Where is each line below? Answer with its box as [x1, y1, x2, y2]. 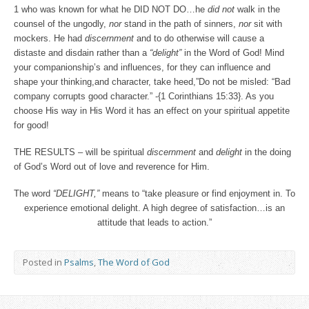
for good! [14, 120, 52, 131]
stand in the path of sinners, [121, 19, 239, 30]
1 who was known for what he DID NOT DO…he [14, 4, 208, 15]
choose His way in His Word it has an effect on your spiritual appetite [14, 106, 290, 117]
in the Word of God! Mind [181, 48, 284, 59]
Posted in [23, 256, 64, 269]
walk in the [235, 4, 280, 15]
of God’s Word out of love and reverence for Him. [14, 161, 210, 172]
